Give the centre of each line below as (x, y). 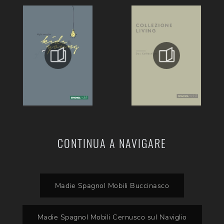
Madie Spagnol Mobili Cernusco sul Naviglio (112, 217)
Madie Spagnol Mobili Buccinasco (112, 185)
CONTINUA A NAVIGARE (112, 143)
